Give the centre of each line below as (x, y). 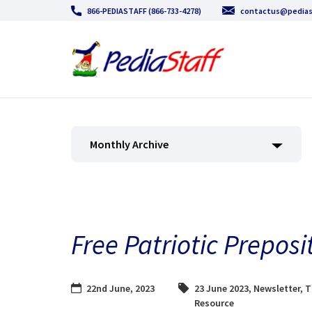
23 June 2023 (222, 288)
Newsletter (277, 288)
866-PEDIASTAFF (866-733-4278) (144, 10)
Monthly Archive (129, 144)
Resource (214, 303)
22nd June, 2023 (120, 288)
